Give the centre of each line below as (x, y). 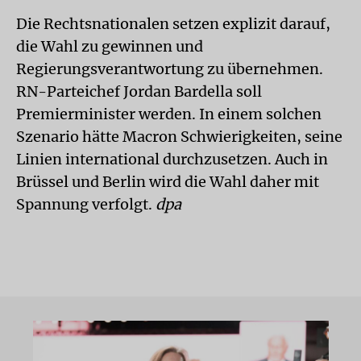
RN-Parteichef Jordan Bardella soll (139, 91)
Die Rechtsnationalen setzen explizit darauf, (173, 24)
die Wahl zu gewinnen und (110, 46)
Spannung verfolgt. (86, 204)
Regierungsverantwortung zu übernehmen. (170, 69)
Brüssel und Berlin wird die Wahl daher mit (168, 182)
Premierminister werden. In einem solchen (169, 114)
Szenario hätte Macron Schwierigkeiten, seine (179, 137)
